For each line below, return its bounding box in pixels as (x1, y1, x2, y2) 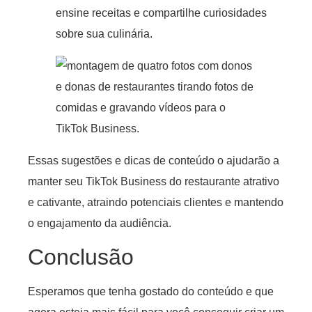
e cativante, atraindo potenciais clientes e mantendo (28, 196, 283, 208)
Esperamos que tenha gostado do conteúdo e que (28, 286, 274, 298)
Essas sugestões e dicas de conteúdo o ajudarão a (28, 154, 279, 166)
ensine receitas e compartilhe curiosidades (56, 6, 267, 19)
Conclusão (28, 244, 140, 270)
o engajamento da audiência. (28, 217, 171, 229)
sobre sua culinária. (56, 27, 153, 40)
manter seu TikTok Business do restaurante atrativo (28, 175, 279, 187)
